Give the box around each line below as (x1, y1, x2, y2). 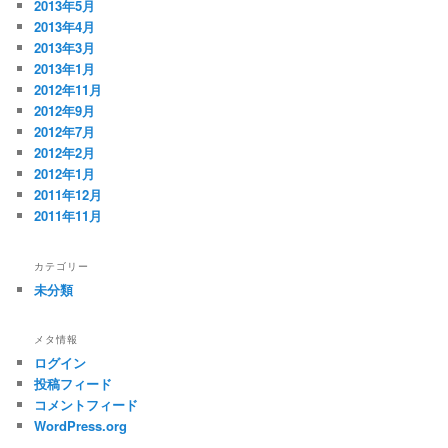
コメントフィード (34, 395, 139, 415)
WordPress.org (34, 416, 128, 436)
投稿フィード (34, 374, 113, 394)
